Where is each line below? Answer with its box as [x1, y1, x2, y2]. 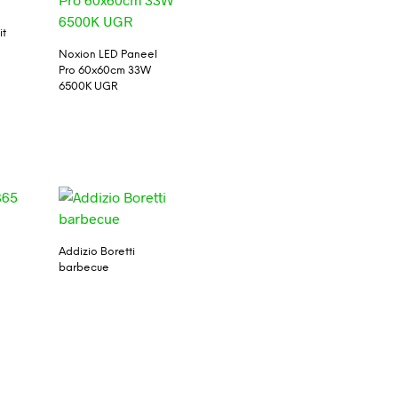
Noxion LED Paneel [58, 49, 157, 61]
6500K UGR [58, 81, 118, 93]
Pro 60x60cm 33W [58, 65, 151, 77]
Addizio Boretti [58, 245, 135, 258]
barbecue [58, 261, 109, 274]
